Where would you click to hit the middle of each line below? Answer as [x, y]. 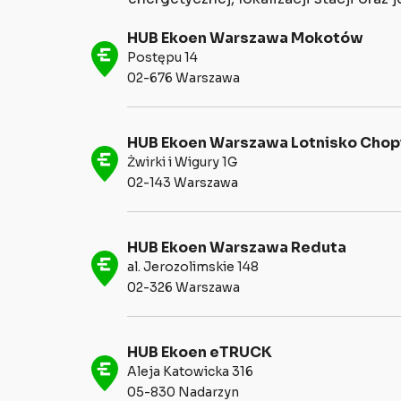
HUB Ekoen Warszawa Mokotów [245, 39]
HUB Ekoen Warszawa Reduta [237, 248]
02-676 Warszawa [183, 78]
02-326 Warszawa [183, 288]
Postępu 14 [162, 58]
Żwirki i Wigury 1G [182, 162]
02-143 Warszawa [183, 183]
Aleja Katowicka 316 [190, 372]
